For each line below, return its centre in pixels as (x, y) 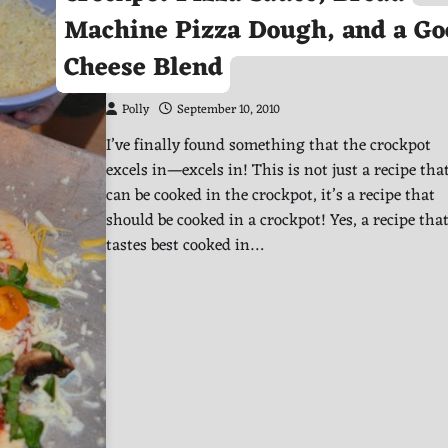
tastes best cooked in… (184, 245)
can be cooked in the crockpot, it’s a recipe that (270, 195)
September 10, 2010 (228, 109)
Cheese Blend (143, 68)
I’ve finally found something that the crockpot (268, 145)
